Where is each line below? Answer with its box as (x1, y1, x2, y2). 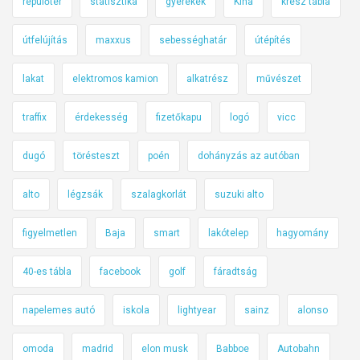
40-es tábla (22, 265, 72, 277)
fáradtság (214, 265, 257, 277)
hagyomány (276, 227, 329, 239)
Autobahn (277, 342, 320, 354)
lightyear (178, 304, 216, 316)
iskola (123, 304, 149, 316)
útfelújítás (22, 34, 67, 46)
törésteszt (73, 149, 120, 162)
